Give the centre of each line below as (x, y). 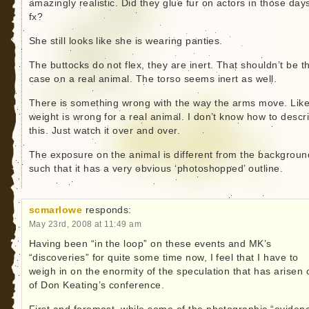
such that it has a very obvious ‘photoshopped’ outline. (156, 169)
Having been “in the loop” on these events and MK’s (150, 244)
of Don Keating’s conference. (97, 286)
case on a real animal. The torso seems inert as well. (153, 79)
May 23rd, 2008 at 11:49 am (85, 224)
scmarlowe (56, 210)
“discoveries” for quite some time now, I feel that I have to (163, 258)
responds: (108, 210)
